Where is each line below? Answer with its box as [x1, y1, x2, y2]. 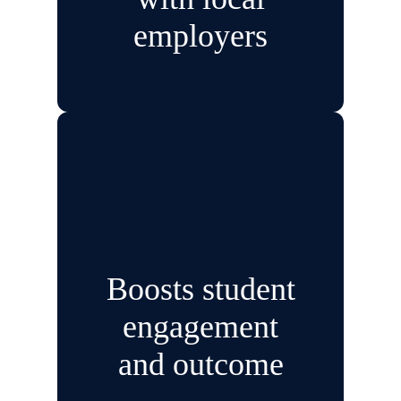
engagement [123, 309, 278, 346]
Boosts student [106, 271, 295, 308]
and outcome [117, 346, 284, 383]
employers [133, 18, 268, 55]
